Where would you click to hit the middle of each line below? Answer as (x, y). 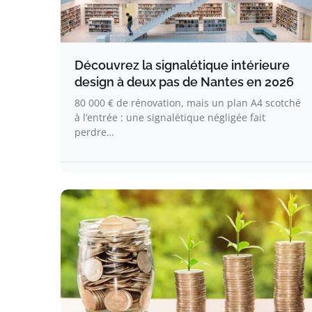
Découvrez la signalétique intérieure (182, 65)
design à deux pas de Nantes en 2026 (184, 82)
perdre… (94, 132)
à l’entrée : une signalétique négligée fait (170, 117)
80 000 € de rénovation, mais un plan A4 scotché (188, 103)
